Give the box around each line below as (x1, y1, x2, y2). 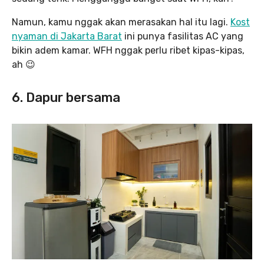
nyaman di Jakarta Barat (12, 31, 122, 42)
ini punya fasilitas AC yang (122, 31, 243, 42)
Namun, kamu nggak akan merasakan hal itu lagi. (12, 16, 230, 28)
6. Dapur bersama (12, 90, 120, 106)
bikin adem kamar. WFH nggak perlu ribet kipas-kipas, (12, 45, 245, 57)
